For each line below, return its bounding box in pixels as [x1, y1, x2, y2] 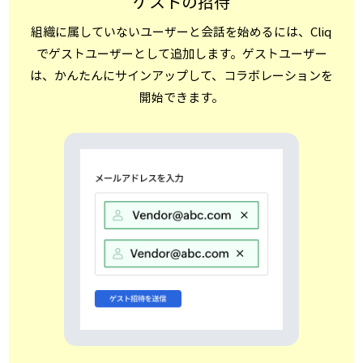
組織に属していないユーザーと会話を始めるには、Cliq [31, 23, 332, 41]
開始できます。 [139, 88, 224, 107]
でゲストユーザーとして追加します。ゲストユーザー [36, 45, 327, 63]
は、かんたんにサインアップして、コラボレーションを [30, 66, 333, 85]
